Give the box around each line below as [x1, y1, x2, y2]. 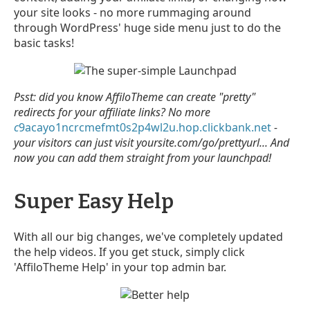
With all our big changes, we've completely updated [14, 229, 283, 245]
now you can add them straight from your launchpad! [14, 150, 271, 166]
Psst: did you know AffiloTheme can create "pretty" [14, 89, 255, 105]
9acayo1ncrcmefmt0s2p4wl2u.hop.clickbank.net [19, 120, 271, 136]
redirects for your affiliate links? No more [14, 104, 210, 120]
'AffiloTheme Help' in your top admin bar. [14, 259, 226, 275]
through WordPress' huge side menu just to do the [14, 20, 281, 36]
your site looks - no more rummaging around [14, 5, 251, 21]
